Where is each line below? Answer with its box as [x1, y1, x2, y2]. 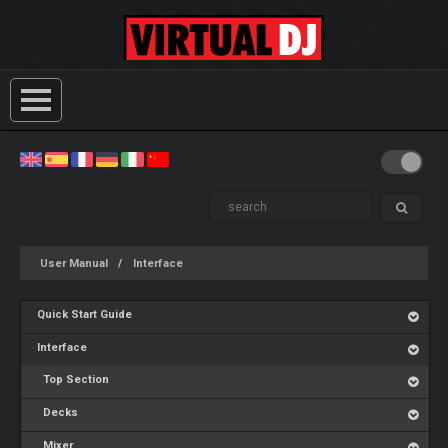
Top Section [37, 373, 110, 386]
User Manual [40, 257, 108, 270]
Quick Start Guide [37, 308, 133, 321]
